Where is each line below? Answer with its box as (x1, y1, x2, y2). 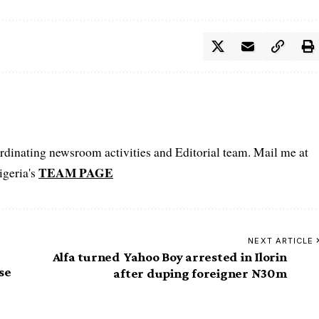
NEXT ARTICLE (248, 235, 314, 246)
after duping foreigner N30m (113, 265, 287, 281)
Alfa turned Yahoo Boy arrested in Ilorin (52, 249, 287, 264)
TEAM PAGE (38, 162, 113, 182)
